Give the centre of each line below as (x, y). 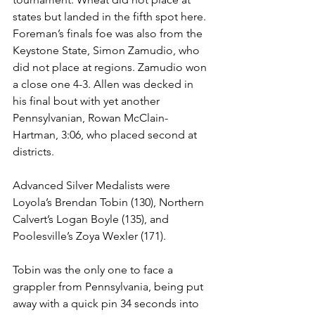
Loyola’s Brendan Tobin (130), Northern (110, 202)
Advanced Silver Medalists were (93, 185)
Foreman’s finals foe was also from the (109, 33)
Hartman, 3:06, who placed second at (106, 135)
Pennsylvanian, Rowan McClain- (90, 118)
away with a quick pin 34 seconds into (107, 303)
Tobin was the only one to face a (94, 270)
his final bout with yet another (88, 101)
